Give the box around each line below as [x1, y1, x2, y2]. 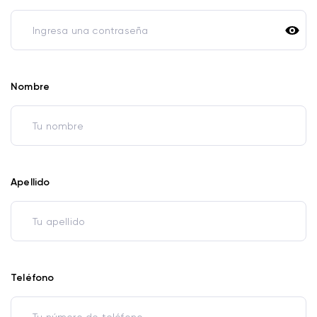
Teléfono [11, 272, 54, 284]
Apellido [11, 176, 50, 188]
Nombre [11, 81, 50, 93]
